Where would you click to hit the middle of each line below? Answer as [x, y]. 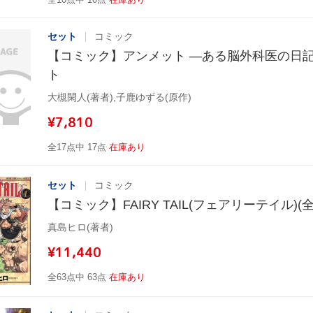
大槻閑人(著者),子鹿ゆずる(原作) [119, 97]
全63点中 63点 [77, 277]
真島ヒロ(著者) [80, 227]
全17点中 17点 [77, 147]
